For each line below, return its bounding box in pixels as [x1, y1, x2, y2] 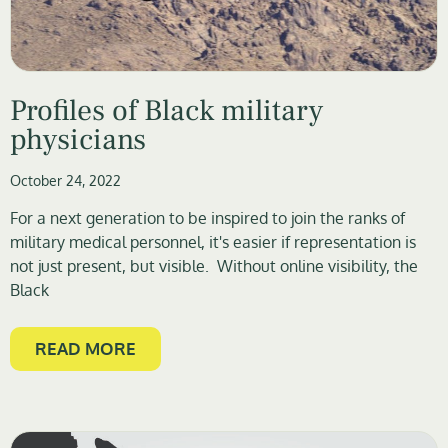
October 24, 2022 [10, 172, 121, 190]
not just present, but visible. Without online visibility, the [10, 256, 418, 277]
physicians [10, 121, 146, 160]
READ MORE [35, 337, 136, 360]
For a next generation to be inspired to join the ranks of [10, 208, 405, 229]
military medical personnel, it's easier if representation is [10, 232, 416, 253]
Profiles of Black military [10, 92, 323, 131]
